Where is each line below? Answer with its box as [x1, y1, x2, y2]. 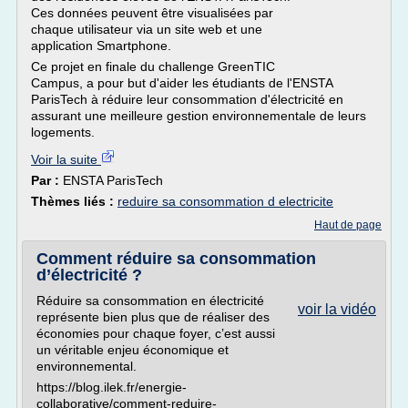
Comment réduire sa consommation [36, 250, 316, 268]
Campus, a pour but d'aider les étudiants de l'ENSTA [31, 76, 332, 90]
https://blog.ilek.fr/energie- [36, 380, 187, 394]
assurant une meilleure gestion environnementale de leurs [31, 108, 366, 123]
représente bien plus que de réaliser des [36, 310, 270, 324]
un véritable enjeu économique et [36, 342, 229, 357]
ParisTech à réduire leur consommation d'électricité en [31, 92, 343, 107]
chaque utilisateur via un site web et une [31, 22, 262, 36]
